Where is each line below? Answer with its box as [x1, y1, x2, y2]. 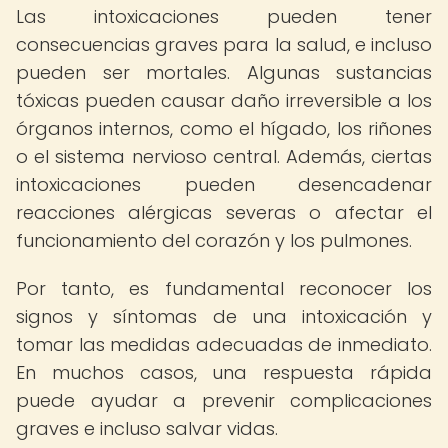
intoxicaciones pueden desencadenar [16, 172, 432, 197]
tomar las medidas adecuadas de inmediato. [16, 332, 432, 357]
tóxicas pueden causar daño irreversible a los [16, 88, 432, 113]
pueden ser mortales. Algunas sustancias [16, 60, 432, 85]
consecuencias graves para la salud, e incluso [16, 32, 432, 57]
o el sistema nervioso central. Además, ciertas [16, 144, 432, 169]
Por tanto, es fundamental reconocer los [16, 276, 432, 301]
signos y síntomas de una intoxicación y [16, 304, 432, 329]
